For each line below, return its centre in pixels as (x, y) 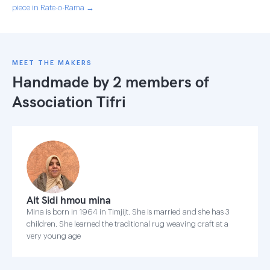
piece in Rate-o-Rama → (53, 8)
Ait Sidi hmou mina (69, 200)
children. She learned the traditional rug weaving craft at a (127, 224)
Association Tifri (69, 102)
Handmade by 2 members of (111, 82)
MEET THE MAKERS (52, 63)
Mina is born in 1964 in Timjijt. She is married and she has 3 (128, 212)
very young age (54, 236)
